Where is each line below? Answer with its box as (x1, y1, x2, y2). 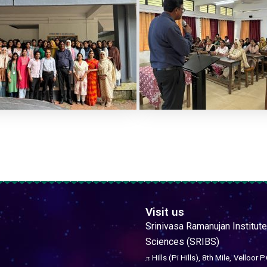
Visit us (145, 205, 184, 219)
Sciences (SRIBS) (145, 236, 219, 247)
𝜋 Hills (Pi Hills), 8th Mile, (145, 253, 231, 262)
